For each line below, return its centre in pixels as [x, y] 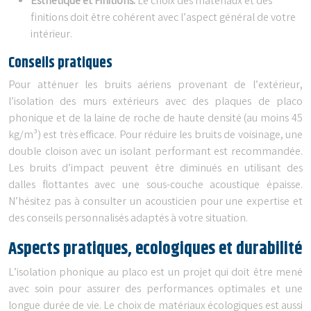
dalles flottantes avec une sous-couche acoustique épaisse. [155, 185]
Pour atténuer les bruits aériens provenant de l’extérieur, [155, 85]
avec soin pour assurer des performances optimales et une [155, 289]
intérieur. [51, 35]
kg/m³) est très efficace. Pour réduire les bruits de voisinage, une [155, 135]
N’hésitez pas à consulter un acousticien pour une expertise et [155, 202]
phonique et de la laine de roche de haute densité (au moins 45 [155, 119]
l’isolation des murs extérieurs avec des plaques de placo [155, 102]
